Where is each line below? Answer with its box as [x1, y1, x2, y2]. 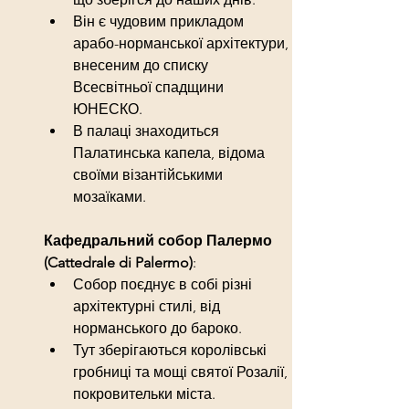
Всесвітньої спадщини [73, 78, 227, 96]
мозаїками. [73, 187, 146, 205]
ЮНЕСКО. [73, 100, 142, 118]
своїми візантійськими [73, 165, 226, 184]
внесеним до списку [73, 56, 212, 74]
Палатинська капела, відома [73, 143, 268, 162]
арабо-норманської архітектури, [73, 34, 292, 52]
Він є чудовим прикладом [73, 12, 247, 30]
